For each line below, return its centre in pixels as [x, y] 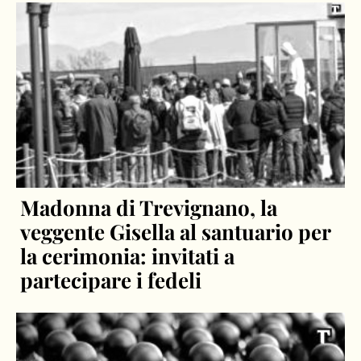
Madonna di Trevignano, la [149, 207]
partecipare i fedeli [111, 280]
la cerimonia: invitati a [128, 255]
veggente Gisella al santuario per [176, 231]
